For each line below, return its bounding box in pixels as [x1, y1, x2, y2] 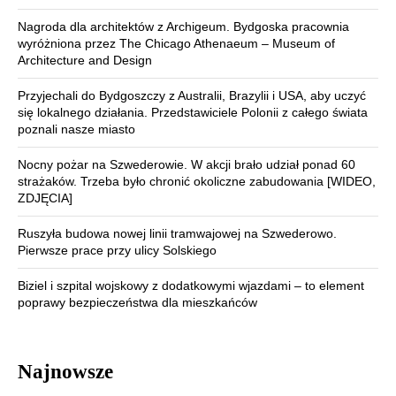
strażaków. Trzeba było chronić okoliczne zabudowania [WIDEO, [18, 173, 376, 188]
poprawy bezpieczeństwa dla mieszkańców [18, 294, 257, 309]
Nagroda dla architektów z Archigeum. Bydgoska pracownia [18, 19, 349, 34]
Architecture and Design [18, 52, 152, 67]
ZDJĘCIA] [18, 190, 72, 205]
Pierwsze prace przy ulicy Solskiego [18, 242, 217, 257]
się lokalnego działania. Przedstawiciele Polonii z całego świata [18, 104, 368, 119]
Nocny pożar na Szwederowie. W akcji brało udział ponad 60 [18, 156, 355, 171]
